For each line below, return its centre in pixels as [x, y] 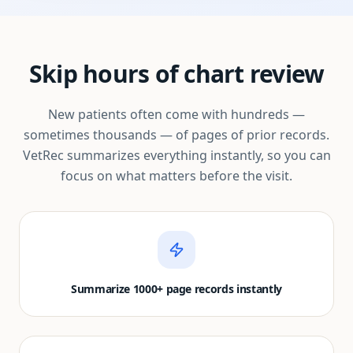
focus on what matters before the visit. [176, 176]
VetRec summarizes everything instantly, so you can [176, 155]
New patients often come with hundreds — [176, 114]
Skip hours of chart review [176, 74]
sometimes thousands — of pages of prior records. [176, 135]
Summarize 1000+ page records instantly [176, 289]
